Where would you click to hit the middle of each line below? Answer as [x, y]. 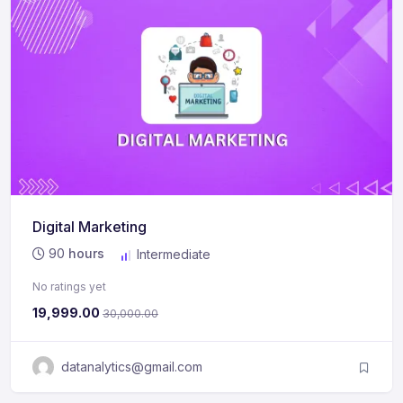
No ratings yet [69, 286]
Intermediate [172, 255]
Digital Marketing [90, 227]
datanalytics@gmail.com [132, 366]
